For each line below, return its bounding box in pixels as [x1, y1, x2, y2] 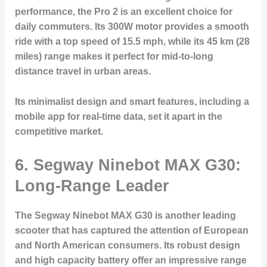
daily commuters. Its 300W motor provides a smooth [14, 21, 249, 32]
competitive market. [14, 126, 103, 136]
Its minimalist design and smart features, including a [14, 96, 249, 107]
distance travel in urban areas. [14, 66, 151, 77]
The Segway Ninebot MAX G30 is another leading [14, 210, 236, 221]
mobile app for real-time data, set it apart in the [14, 111, 222, 122]
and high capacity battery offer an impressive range [14, 254, 247, 265]
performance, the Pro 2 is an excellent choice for [14, 7, 232, 17]
